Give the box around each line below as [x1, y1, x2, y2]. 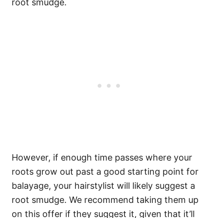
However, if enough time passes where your [12, 152, 192, 163]
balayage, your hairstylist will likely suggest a [12, 181, 195, 191]
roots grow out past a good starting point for [12, 166, 199, 177]
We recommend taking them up [69, 195, 199, 205]
